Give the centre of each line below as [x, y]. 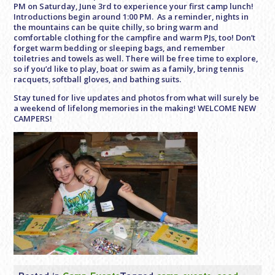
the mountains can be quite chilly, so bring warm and [116, 27]
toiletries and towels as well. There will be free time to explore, [136, 59]
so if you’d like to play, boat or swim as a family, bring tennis [129, 69]
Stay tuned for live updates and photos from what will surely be [137, 97]
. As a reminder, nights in [200, 17]
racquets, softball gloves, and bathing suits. [98, 79]
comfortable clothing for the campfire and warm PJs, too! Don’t [135, 38]
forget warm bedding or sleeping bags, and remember [120, 48]
